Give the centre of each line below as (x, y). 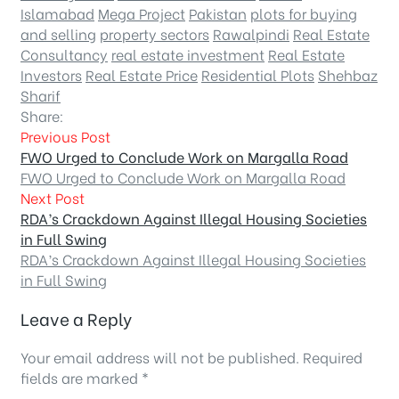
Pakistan (218, 12)
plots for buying (304, 12)
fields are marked (81, 378)
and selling (58, 33)
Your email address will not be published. (160, 357)
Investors (51, 74)
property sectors (155, 33)
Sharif (41, 94)
